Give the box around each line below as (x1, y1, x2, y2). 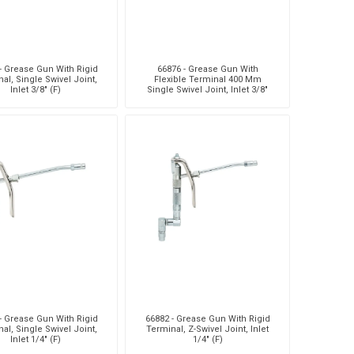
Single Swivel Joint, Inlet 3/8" (147, 84, 269, 95)
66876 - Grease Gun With (156, 63, 258, 74)
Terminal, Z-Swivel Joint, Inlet (146, 323, 269, 334)
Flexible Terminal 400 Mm (153, 73, 262, 85)
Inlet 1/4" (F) (9, 333, 61, 345)
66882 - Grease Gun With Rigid (145, 313, 270, 324)
